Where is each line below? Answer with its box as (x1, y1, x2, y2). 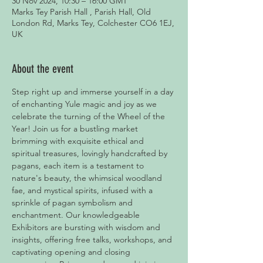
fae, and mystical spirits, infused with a (12, 185, 155, 195)
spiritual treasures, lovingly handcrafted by (12, 148, 170, 159)
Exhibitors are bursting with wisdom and (12, 222, 163, 232)
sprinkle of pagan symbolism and (12, 197, 135, 208)
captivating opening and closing (12, 247, 133, 257)
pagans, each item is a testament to (12, 160, 146, 171)
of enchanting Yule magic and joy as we (12, 99, 159, 109)
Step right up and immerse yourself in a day (12, 86, 176, 97)
